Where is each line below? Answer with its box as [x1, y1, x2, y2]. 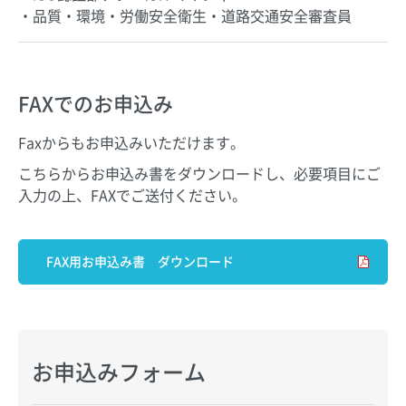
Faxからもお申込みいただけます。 [18, 130, 245, 153]
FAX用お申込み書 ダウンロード [46, 252, 234, 271]
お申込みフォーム [32, 354, 206, 388]
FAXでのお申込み [18, 87, 173, 118]
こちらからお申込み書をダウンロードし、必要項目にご [18, 161, 381, 184]
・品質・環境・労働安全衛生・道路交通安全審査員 [18, 4, 352, 26]
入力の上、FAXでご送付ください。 [18, 183, 246, 206]
